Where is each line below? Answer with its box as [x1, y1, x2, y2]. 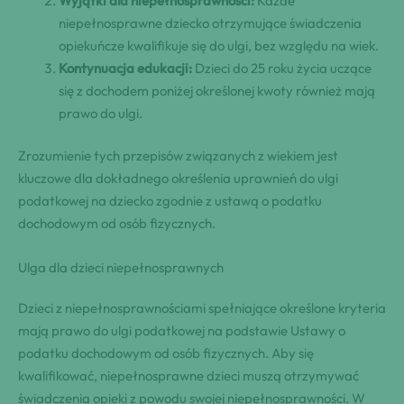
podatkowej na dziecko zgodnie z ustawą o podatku [18, 192, 322, 210]
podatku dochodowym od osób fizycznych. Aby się [18, 344, 314, 363]
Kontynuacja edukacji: [59, 59, 192, 77]
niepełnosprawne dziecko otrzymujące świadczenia [59, 14, 362, 32]
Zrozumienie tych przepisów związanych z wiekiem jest [18, 147, 338, 165]
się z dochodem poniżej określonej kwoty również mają [59, 81, 375, 99]
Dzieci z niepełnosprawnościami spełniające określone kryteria [18, 299, 386, 317]
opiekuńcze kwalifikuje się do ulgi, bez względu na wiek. [59, 36, 379, 54]
